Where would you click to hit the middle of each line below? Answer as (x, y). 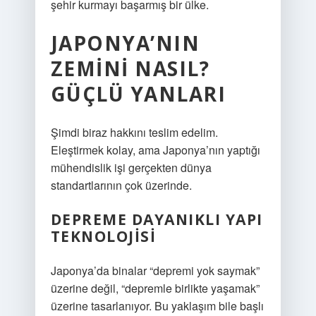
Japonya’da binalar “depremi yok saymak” (155, 271)
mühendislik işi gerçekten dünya (131, 168)
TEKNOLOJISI (103, 236)
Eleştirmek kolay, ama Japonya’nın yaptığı (155, 150)
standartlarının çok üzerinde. (121, 185)
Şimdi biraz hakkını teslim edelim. (134, 132)
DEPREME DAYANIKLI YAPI (157, 219)
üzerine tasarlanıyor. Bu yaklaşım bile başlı (157, 306)
